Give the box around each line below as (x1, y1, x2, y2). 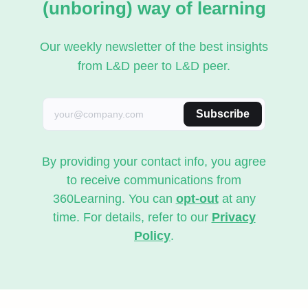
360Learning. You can (52, 192, 176, 206)
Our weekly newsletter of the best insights (40, 40, 268, 54)
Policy (134, 229, 170, 243)
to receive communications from (67, 173, 241, 188)
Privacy (211, 210, 256, 225)
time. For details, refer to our (52, 210, 212, 225)
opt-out (175, 192, 219, 206)
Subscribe (196, 108, 250, 120)
